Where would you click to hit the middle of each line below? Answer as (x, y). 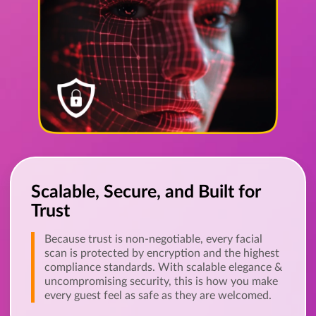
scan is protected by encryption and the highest (162, 253)
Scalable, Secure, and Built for (146, 192)
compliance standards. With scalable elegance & (163, 267)
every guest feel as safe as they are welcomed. (158, 295)
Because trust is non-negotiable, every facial (153, 239)
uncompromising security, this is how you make (161, 281)
